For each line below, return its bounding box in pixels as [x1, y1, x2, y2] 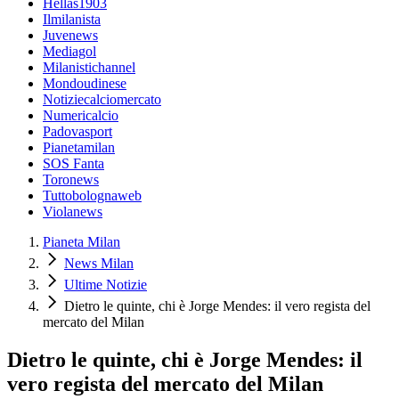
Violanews [43, 204, 102, 220]
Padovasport [43, 124, 112, 140]
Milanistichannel [43, 60, 135, 76]
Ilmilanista [43, 12, 101, 28]
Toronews [43, 172, 99, 188]
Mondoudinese [43, 76, 126, 92]
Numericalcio [43, 108, 118, 124]
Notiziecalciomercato [43, 92, 161, 108]
